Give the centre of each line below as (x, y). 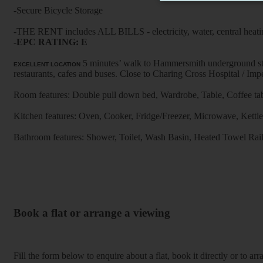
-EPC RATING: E (50, 42)
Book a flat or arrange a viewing (92, 213)
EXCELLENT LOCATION (47, 65)
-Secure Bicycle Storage (58, 11)
